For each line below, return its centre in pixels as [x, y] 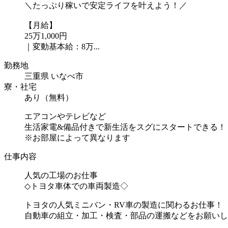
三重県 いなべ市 [54, 76]
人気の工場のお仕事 [61, 175]
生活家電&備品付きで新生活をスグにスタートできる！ [125, 127]
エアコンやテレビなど [65, 116]
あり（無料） [49, 97]
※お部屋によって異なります [77, 137]
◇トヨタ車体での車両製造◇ [76, 186]
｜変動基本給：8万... [62, 46]
